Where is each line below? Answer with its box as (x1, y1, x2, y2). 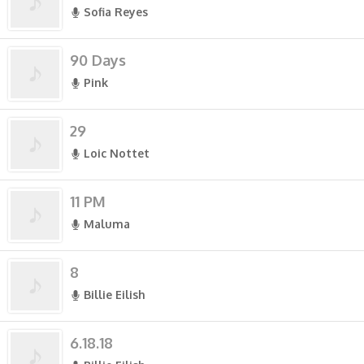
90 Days (70, 51, 126, 69)
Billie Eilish (84, 288, 145, 301)
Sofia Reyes (84, 5, 148, 19)
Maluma (84, 217, 130, 231)
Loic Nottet (84, 146, 149, 160)
